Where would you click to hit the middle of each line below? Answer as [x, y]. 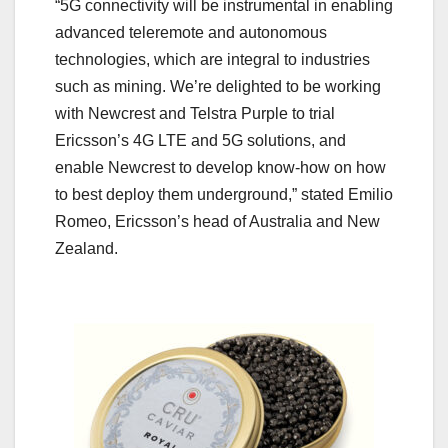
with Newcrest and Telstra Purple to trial [195, 113]
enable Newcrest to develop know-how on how [220, 167]
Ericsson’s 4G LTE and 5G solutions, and [200, 140]
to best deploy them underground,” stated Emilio [224, 194]
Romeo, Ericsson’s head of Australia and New [217, 221]
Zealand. [86, 248]
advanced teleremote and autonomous [191, 32]
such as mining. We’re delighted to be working [218, 86]
